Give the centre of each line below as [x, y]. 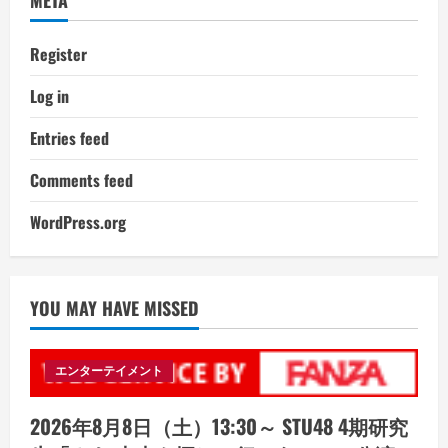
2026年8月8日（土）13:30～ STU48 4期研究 [219, 426]
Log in [49, 95]
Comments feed [81, 179]
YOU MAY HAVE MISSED [114, 307]
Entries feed [69, 137]
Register [58, 53]
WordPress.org [78, 221]
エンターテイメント [109, 371]
